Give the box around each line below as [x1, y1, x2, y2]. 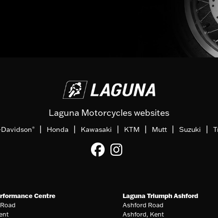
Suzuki [179, 125, 201, 134]
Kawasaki [81, 125, 112, 134]
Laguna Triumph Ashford [123, 191, 199, 200]
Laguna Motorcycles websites [49, 107, 169, 118]
